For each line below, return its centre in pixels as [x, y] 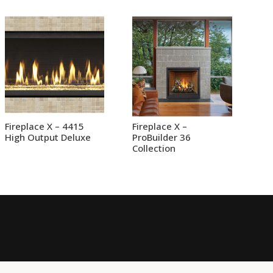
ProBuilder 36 [162, 137]
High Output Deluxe [48, 137]
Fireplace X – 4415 [45, 126]
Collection [154, 148]
